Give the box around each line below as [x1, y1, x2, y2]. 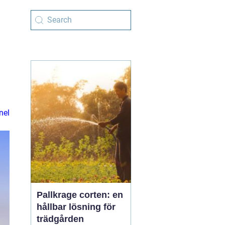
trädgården [37, 214, 84, 224]
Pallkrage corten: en [37, 190, 123, 200]
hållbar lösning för [37, 202, 116, 212]
